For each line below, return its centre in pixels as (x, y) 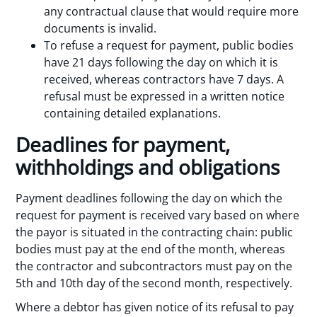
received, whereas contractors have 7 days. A (164, 79)
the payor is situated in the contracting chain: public (155, 232)
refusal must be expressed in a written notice (165, 96)
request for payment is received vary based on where (158, 215)
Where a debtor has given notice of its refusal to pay (155, 307)
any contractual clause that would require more (172, 11)
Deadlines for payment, (123, 144)
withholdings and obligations (148, 167)
